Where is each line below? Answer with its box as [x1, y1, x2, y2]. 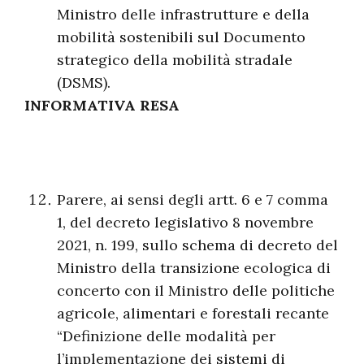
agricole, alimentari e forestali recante [57, 304, 329, 323]
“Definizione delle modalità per [57, 327, 275, 345]
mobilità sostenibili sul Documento [57, 28, 305, 46]
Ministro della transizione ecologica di [57, 258, 331, 277]
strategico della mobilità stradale [57, 50, 292, 69]
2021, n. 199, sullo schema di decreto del [57, 236, 338, 254]
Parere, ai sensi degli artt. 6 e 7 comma [57, 190, 328, 209]
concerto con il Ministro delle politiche [57, 281, 335, 300]
